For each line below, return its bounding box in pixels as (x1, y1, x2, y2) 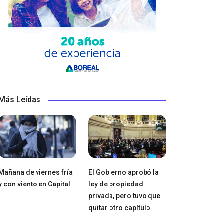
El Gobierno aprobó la (88, 168, 159, 177)
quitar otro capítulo (88, 204, 150, 212)
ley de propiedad (88, 180, 143, 188)
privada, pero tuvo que (88, 192, 160, 200)
